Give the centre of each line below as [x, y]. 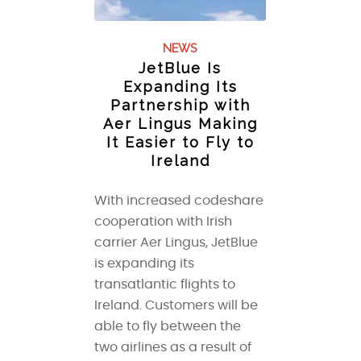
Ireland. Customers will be [176, 306]
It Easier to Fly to [180, 143]
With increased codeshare [179, 201]
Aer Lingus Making [180, 124]
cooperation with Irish [164, 222]
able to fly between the [168, 327]
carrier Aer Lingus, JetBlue [176, 243]
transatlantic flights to [165, 285]
